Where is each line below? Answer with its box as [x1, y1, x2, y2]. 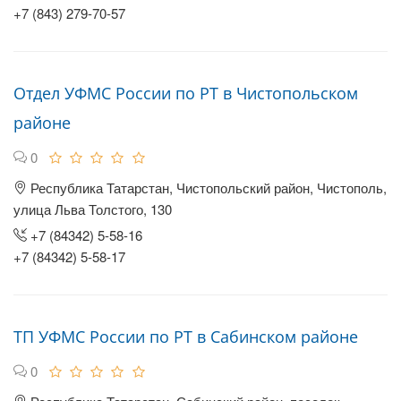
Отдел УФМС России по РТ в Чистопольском [13, 82, 358, 104]
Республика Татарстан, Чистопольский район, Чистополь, [27, 178, 387, 197]
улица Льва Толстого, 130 [13, 200, 172, 218]
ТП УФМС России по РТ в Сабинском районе [13, 326, 358, 347]
